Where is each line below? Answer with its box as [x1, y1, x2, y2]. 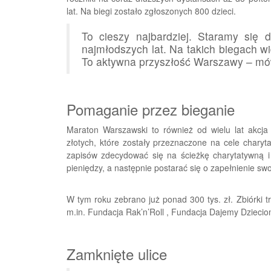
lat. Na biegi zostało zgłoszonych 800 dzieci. [67, 4, 236, 17]
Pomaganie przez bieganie [67, 98, 235, 120]
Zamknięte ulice [67, 243, 167, 264]
